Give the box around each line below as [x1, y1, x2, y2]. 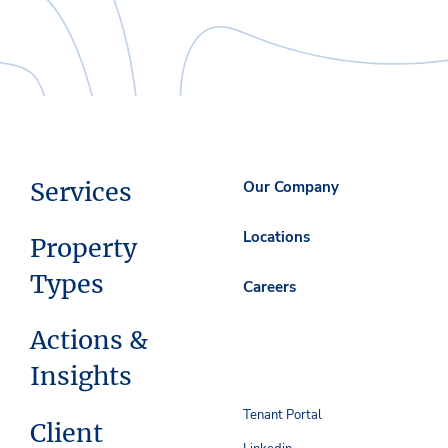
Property [30, 233, 137, 265]
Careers [243, 276, 297, 297]
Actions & [30, 325, 148, 357]
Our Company [243, 176, 340, 197]
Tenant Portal [243, 405, 323, 424]
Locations [243, 226, 311, 247]
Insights [30, 361, 132, 393]
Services [30, 176, 132, 208]
